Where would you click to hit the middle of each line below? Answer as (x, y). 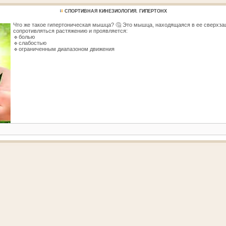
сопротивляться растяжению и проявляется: (70, 31)
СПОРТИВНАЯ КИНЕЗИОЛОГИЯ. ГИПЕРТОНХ (116, 11)
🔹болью (24, 37)
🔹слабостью (30, 43)
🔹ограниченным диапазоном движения (64, 49)
